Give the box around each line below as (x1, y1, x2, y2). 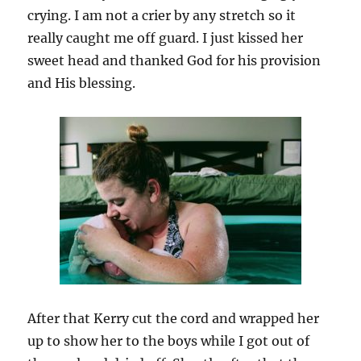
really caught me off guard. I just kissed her (27, 29, 304, 46)
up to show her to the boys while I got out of (27, 332, 310, 349)
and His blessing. (27, 74, 136, 91)
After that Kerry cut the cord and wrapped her (27, 309, 320, 326)
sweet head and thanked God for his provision (27, 52, 322, 68)
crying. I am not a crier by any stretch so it (27, 6, 297, 23)
